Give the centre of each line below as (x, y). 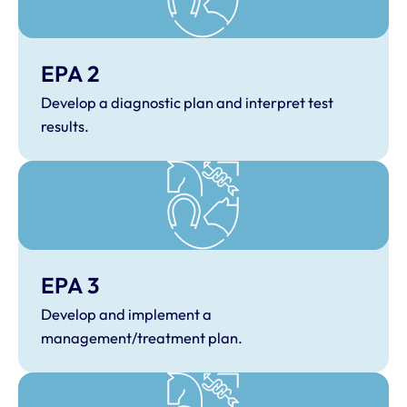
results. (65, 126)
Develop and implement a (126, 315)
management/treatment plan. (141, 338)
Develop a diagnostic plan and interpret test (187, 102)
